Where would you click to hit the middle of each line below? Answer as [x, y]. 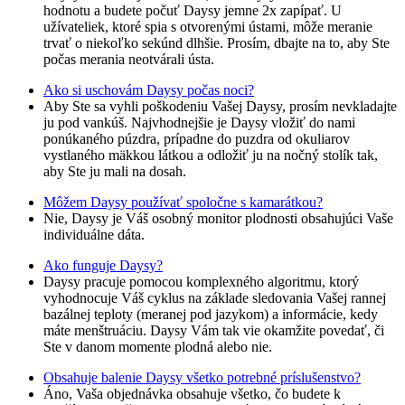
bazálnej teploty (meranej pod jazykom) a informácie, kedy [211, 315]
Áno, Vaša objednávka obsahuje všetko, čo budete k [192, 394]
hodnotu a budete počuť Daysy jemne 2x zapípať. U [193, 11]
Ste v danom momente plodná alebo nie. [158, 347]
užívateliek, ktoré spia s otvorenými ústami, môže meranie [208, 27]
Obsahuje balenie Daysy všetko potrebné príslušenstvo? [202, 378]
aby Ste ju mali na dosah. [115, 172]
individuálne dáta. [94, 235]
